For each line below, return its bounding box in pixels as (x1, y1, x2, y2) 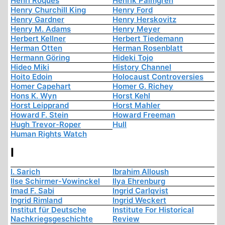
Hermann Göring (11, 53, 70, 63)
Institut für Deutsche (11, 205, 86, 215)
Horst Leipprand (11, 100, 69, 110)
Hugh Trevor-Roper (11, 120, 81, 130)
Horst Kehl (113, 91, 150, 101)
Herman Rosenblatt (113, 43, 183, 53)
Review (113, 214, 140, 224)
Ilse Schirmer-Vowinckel (11, 176, 100, 186)
